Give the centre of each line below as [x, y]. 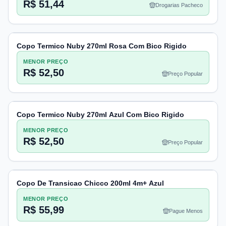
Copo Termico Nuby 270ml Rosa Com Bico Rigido [102, 46]
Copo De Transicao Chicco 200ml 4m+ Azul [90, 183]
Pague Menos [186, 211]
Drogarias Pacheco [179, 5]
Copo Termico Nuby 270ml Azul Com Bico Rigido [100, 115]
